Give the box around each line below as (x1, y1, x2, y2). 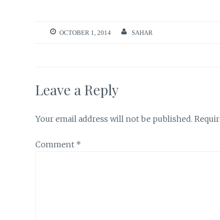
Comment (35, 139, 76, 150)
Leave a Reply (35, 80, 119, 99)
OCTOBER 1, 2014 (59, 29, 111, 36)
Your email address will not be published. (35, 113, 192, 124)
